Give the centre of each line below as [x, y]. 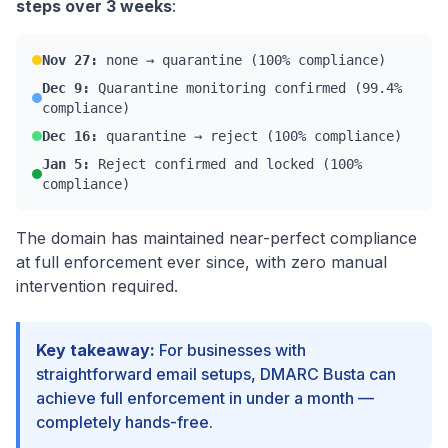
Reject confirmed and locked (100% [226, 164]
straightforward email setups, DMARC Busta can [216, 374]
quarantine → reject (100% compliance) [250, 136]
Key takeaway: [95, 350]
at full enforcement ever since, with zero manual [201, 262]
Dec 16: [70, 136]
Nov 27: [70, 60]
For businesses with [230, 350]
